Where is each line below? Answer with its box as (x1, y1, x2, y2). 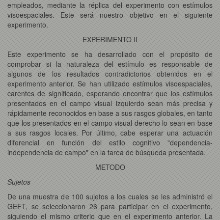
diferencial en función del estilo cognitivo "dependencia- (7, 137, 213, 147)
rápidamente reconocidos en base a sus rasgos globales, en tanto (7, 108, 213, 118)
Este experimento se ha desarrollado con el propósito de (7, 49, 213, 59)
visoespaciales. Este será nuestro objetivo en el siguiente (7, 9, 213, 20)
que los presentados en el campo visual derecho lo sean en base (7, 117, 213, 128)
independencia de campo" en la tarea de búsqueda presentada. (7, 147, 206, 157)
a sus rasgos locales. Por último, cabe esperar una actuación (7, 127, 213, 137)
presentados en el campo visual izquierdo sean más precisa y (7, 98, 213, 108)
